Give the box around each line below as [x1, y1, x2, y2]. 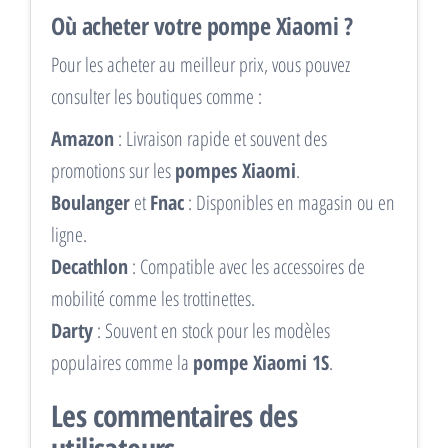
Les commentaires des [51, 395, 297, 437]
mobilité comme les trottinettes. [51, 285, 255, 313]
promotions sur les [51, 157, 175, 185]
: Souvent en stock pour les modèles [93, 317, 330, 345]
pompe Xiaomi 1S [193, 349, 329, 377]
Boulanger [51, 189, 130, 217]
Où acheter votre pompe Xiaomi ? [51, 9, 353, 43]
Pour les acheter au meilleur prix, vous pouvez [51, 51, 350, 79]
